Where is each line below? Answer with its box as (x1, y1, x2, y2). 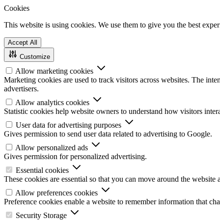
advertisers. (4, 84, 39, 93)
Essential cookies (16, 166, 69, 174)
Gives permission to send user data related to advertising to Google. (4, 130, 212, 138)
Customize (20, 53, 50, 60)
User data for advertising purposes (16, 121, 121, 129)
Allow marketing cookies (15, 67, 93, 75)
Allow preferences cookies (15, 189, 98, 197)
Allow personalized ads (15, 143, 88, 152)
